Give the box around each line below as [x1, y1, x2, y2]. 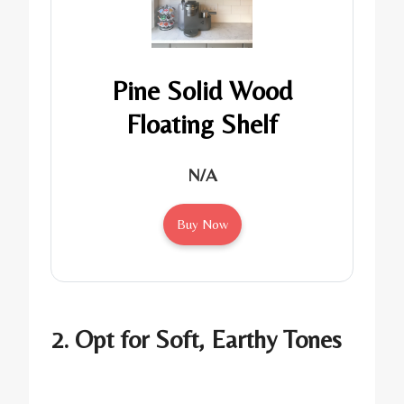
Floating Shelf [126, 107, 278, 140]
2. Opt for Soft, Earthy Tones [50, 324, 342, 353]
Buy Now [176, 216, 228, 232]
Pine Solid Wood [112, 74, 292, 106]
